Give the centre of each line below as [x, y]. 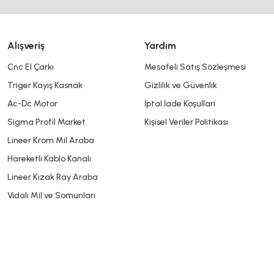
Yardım [160, 45]
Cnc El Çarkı [31, 67]
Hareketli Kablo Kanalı [49, 158]
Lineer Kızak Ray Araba [53, 177]
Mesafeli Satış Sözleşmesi [195, 67]
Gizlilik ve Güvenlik [181, 85]
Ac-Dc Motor [32, 103]
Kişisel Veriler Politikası [186, 122]
